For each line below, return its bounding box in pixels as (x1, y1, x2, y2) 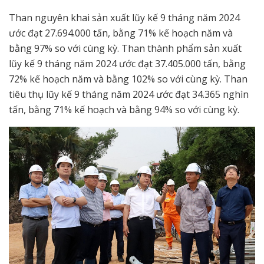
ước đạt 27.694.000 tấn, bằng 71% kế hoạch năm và (9, 26, 233, 39)
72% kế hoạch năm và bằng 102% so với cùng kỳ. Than (9, 72, 247, 85)
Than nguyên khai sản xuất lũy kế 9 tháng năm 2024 (9, 11, 240, 24)
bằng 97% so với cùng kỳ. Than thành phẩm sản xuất (9, 41, 242, 55)
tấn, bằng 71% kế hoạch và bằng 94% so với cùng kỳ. (9, 103, 239, 116)
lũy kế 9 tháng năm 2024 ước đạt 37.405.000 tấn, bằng (9, 57, 246, 70)
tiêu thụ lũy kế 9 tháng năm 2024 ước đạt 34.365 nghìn (9, 87, 249, 101)
